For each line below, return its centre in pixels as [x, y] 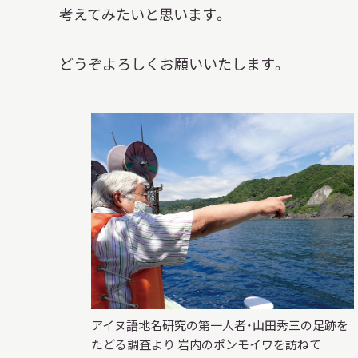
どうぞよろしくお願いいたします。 [173, 64]
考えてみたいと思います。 [143, 14]
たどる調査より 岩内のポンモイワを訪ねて [207, 344]
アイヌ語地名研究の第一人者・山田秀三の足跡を [220, 325]
